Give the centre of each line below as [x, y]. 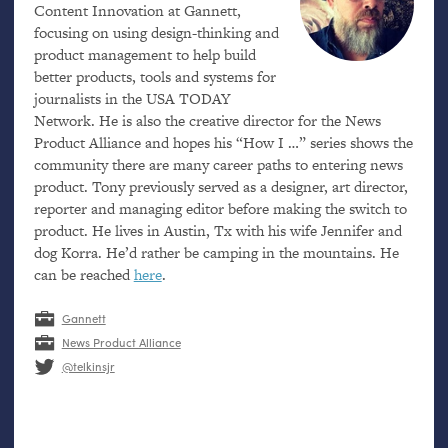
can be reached [83, 275]
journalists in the [89, 99]
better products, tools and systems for [154, 77]
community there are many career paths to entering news [218, 165]
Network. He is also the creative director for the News [207, 121]
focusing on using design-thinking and [156, 33]
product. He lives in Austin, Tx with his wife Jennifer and [217, 231]
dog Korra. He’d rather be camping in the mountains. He [216, 253]
